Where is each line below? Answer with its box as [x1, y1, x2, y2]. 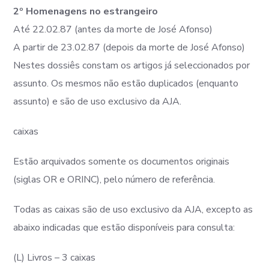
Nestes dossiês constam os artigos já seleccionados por [13, 59, 250, 72]
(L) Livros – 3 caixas [13, 251, 96, 264]
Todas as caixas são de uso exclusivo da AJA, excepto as [13, 203, 253, 216]
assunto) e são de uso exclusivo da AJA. [13, 95, 182, 108]
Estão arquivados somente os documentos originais [13, 155, 230, 168]
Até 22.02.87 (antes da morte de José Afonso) [13, 23, 213, 36]
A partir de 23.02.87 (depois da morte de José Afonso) [13, 41, 246, 54]
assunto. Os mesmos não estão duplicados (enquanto [13, 77, 239, 90]
